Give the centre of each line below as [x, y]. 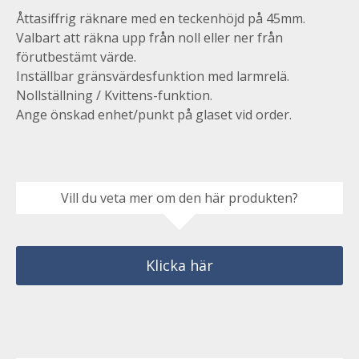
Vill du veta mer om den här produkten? [179, 198]
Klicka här [179, 265]
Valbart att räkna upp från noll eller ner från [149, 37]
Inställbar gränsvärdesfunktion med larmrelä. [153, 76]
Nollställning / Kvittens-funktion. [114, 95]
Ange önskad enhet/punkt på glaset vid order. [154, 114]
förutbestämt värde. [76, 56]
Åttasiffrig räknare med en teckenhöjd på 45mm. [161, 18]
